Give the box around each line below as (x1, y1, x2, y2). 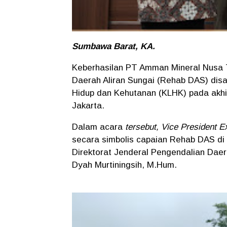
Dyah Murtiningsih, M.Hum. (72, 160, 179, 170)
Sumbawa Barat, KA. (72, 41, 155, 51)
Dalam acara (72, 122, 125, 132)
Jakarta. (72, 100, 107, 110)
